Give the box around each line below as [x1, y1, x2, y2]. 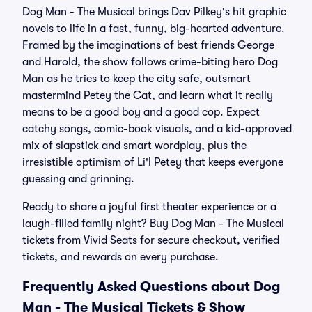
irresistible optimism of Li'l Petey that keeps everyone [22, 156, 283, 169]
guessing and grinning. [22, 173, 134, 185]
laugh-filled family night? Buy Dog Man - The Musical [22, 217, 284, 230]
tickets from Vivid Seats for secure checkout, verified [22, 234, 279, 247]
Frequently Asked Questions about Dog [22, 279, 280, 295]
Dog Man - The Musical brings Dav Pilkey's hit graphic [22, 6, 286, 18]
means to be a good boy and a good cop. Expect [22, 106, 260, 118]
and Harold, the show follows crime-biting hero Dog [22, 56, 278, 68]
